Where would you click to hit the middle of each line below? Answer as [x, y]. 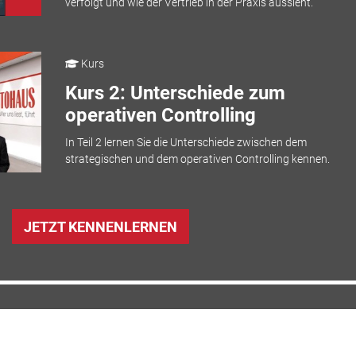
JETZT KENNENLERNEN [101, 226]
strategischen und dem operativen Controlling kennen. [197, 159]
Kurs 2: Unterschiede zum [175, 93]
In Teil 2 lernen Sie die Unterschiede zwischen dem [186, 143]
